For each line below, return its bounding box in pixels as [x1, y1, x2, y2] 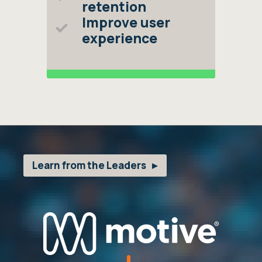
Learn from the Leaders [32, 158, 146, 172]
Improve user [82, 13, 170, 32]
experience [82, 29, 157, 47]
